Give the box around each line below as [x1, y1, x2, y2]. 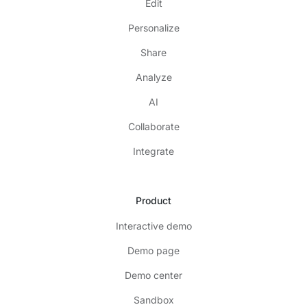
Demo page [127, 244, 180, 256]
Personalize [127, 21, 180, 34]
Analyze [135, 71, 172, 83]
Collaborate [127, 120, 180, 132]
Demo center [125, 269, 182, 281]
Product [136, 194, 171, 206]
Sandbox [133, 293, 174, 306]
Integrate [133, 145, 174, 157]
